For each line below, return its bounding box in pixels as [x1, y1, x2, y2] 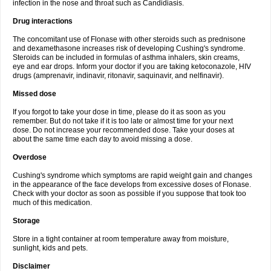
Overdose [13, 153, 47, 162]
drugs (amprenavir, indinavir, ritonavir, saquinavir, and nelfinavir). [13, 71, 224, 80]
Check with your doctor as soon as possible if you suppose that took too [13, 189, 246, 198]
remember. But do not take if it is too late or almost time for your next [13, 117, 233, 125]
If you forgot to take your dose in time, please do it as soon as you [13, 108, 226, 116]
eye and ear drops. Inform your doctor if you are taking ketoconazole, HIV [13, 62, 251, 71]
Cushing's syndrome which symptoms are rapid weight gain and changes [13, 171, 252, 180]
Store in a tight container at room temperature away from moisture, [13, 235, 229, 243]
